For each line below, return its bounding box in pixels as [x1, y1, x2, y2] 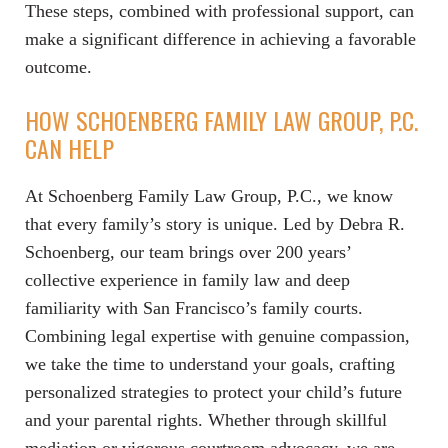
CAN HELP [25, 130, 114, 167]
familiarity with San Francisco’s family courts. [25, 298, 363, 319]
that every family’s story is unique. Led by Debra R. [25, 214, 405, 235]
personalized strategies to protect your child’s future [25, 382, 402, 403]
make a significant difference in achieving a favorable [25, 29, 416, 50]
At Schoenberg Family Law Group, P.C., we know [25, 186, 393, 207]
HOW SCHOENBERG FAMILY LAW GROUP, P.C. [25, 102, 418, 139]
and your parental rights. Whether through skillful [25, 410, 387, 431]
